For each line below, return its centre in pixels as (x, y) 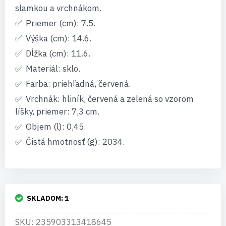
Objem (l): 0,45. (56, 127)
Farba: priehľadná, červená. (78, 84)
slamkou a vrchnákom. (58, 8)
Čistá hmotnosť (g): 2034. (75, 142)
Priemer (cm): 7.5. (61, 23)
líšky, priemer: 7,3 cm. (57, 111)
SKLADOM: (46, 198)
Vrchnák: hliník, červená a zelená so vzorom (110, 99)
